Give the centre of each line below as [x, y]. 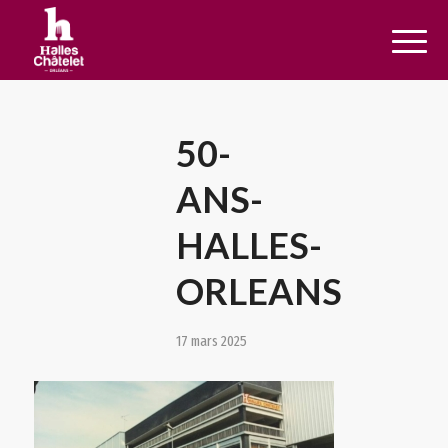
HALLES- [249, 245]
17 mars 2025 [212, 341]
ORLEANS [259, 291]
